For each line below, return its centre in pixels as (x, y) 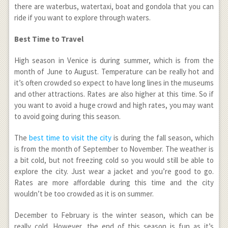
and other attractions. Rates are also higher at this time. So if (114, 94)
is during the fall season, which (163, 137)
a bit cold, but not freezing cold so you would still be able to (114, 160)
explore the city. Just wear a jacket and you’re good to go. (114, 171)
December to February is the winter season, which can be (114, 215)
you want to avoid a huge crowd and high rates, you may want (114, 105)
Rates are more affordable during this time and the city (114, 182)
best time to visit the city (70, 137)
